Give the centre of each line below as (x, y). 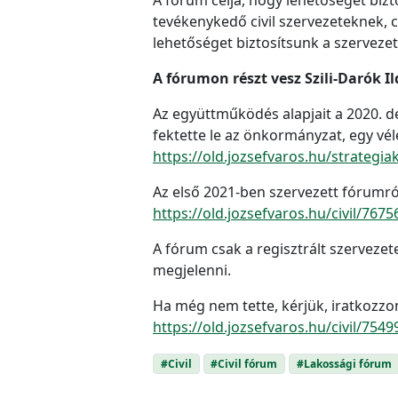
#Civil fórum (244, 363)
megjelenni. (192, 270)
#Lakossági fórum (344, 363)
